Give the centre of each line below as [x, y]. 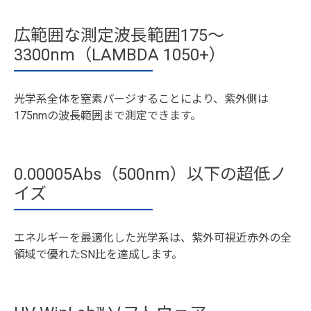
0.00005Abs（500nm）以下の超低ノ [150, 174]
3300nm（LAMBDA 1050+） [120, 54]
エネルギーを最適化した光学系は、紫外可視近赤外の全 [153, 237]
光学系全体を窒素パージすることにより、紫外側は [141, 99]
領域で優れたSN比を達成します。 [98, 254]
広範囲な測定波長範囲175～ [119, 35]
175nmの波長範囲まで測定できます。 [108, 115]
